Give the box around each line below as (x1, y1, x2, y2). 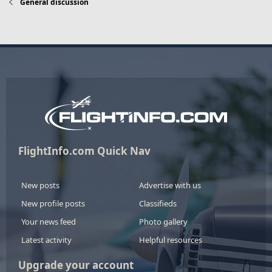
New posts (21, 179, 59, 191)
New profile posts (21, 197, 85, 209)
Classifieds (139, 197, 177, 209)
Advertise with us (139, 179, 201, 191)
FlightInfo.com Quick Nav (18, 143, 151, 158)
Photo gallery (139, 216, 188, 227)
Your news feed (21, 216, 76, 227)
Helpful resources (139, 234, 202, 245)
